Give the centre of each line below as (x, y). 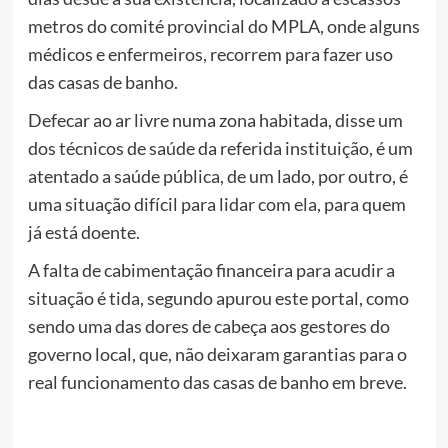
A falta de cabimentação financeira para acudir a (211, 269)
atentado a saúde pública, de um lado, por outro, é (217, 175)
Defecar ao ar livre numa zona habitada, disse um (215, 119)
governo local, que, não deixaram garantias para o (217, 353)
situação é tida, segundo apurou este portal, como (218, 297)
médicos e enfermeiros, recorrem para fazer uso (210, 53)
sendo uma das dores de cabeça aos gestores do (208, 325)
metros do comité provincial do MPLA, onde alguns (223, 25)
